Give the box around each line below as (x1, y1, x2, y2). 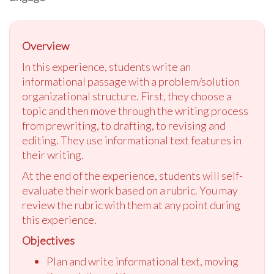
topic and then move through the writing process (22, 103, 248, 117)
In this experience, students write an (22, 59, 191, 73)
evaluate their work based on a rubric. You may (22, 183, 238, 197)
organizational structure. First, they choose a (22, 89, 232, 103)
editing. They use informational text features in (22, 133, 242, 147)
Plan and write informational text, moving (46, 254, 239, 268)
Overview (22, 39, 69, 53)
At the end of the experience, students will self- (22, 168, 243, 182)
